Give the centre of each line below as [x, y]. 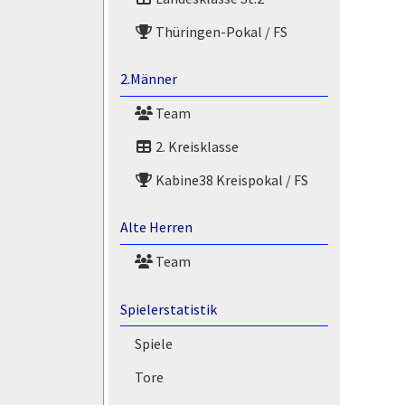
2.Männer [148, 79]
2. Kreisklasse [195, 146]
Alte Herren [156, 227]
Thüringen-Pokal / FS [220, 31]
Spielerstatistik [168, 309]
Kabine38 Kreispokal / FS [230, 179]
